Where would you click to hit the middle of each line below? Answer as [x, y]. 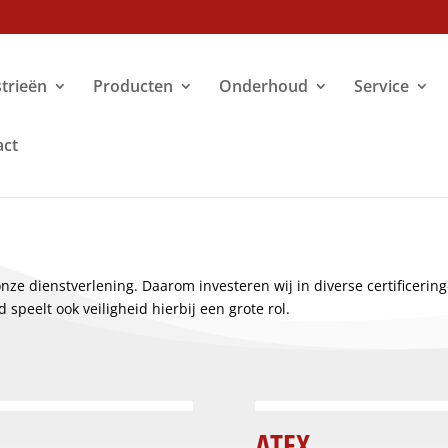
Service [382, 86]
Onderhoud [264, 86]
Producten [133, 86]
